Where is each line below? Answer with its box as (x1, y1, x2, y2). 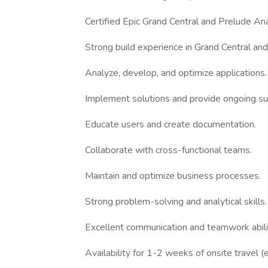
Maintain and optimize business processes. (85, 169, 261, 182)
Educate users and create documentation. (85, 118, 256, 131)
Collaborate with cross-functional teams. (85, 144, 252, 157)
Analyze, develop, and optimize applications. (85, 66, 267, 80)
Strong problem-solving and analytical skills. (85, 195, 267, 208)
